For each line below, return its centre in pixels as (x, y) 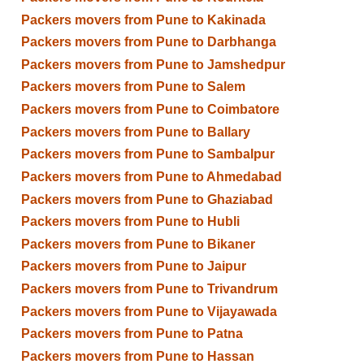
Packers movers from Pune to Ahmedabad (151, 176)
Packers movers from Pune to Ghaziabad (147, 199)
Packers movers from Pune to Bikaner (138, 244)
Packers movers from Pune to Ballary (135, 132)
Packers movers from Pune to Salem (133, 87)
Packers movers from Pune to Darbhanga (148, 42)
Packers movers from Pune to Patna (132, 334)
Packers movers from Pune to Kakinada (143, 19)
